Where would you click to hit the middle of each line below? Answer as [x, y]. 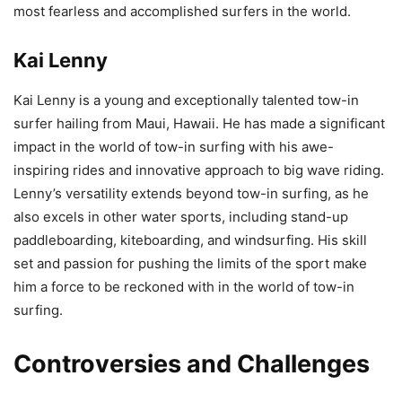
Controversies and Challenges [192, 364]
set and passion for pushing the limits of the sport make [190, 264]
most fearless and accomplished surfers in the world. [182, 12]
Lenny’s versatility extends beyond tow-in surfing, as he [191, 194]
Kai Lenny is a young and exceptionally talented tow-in [186, 100]
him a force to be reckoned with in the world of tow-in [184, 287]
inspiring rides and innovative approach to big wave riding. [199, 170]
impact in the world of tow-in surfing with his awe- [174, 147]
